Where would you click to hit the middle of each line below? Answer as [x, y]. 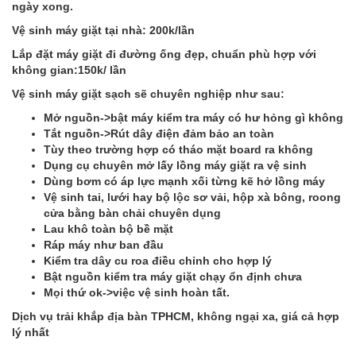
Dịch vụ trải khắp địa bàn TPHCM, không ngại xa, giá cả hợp [176, 316]
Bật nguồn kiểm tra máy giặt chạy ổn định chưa [173, 276]
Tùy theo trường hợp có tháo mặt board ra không [178, 149]
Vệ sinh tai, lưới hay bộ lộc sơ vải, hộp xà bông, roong [192, 197]
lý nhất [31, 332]
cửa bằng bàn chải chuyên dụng [132, 213]
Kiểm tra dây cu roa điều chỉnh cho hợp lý [158, 260]
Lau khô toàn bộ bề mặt [108, 228]
